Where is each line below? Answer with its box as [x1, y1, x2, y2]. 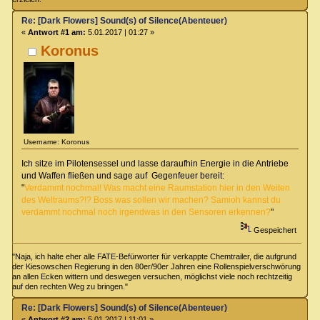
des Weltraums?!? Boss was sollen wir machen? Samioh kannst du [21, 195, 281, 206]
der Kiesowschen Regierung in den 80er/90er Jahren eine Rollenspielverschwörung [12, 261, 301, 271]
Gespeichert [251, 225, 296, 234]
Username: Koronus [24, 137, 90, 146]
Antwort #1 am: [27, 28, 86, 37]
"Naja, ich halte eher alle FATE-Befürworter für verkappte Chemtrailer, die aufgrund [12, 251, 297, 261]
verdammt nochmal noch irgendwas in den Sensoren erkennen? [21, 207, 271, 218]
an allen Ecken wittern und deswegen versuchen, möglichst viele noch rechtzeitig [12, 271, 293, 281]
